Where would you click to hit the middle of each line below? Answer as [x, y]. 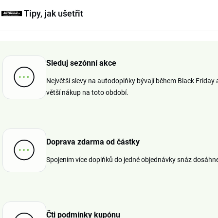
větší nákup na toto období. [87, 92]
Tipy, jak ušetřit [54, 13]
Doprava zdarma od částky [93, 142]
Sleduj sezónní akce [81, 63]
